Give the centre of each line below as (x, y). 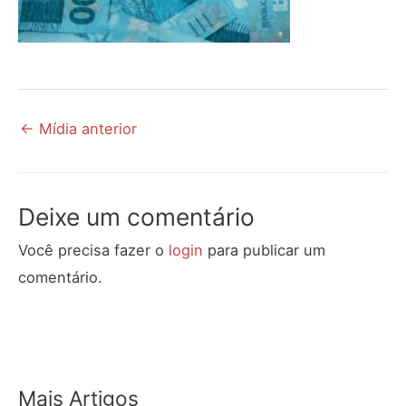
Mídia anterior (86, 129)
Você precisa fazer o (93, 250)
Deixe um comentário (136, 216)
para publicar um (264, 250)
